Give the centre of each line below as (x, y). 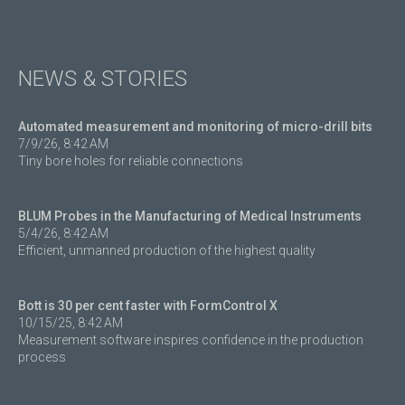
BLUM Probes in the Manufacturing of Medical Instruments (190, 216)
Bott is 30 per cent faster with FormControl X (148, 305)
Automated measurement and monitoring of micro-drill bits (195, 126)
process (42, 357)
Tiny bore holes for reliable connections (131, 160)
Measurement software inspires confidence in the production (191, 339)
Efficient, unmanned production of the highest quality (167, 250)
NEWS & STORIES (103, 78)
